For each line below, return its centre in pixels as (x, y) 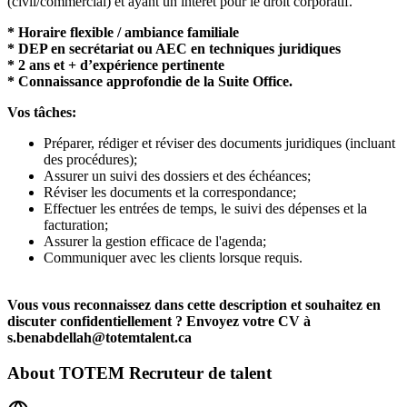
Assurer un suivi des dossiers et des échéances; (177, 176)
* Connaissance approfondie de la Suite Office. (150, 82)
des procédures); (90, 160)
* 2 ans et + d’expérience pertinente (116, 65)
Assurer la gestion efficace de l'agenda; (155, 242)
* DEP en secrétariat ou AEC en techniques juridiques (174, 49)
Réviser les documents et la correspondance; (170, 193)
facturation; (76, 225)
